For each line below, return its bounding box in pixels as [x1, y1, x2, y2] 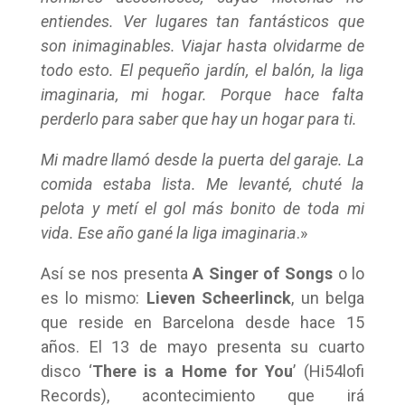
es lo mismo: [40, 288, 146, 307]
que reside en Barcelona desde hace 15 [40, 313, 365, 332]
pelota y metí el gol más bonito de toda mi [40, 199, 365, 218]
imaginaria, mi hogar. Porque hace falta [40, 85, 365, 104]
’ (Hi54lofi [293, 362, 365, 381]
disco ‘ [40, 362, 92, 381]
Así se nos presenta [40, 264, 193, 283]
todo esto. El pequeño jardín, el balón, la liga [40, 61, 365, 80]
